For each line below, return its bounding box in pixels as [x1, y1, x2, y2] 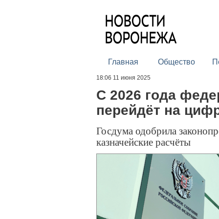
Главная [108, 58, 138, 66]
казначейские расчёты [96, 135, 191, 149]
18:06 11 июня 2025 [96, 74, 151, 81]
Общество [157, 58, 195, 66]
